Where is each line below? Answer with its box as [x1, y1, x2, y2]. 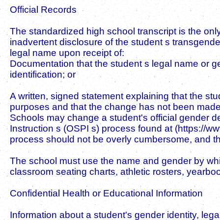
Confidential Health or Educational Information [10, 188, 203, 198]
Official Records [10, 4, 77, 15]
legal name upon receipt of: [10, 47, 124, 58]
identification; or [10, 69, 76, 80]
